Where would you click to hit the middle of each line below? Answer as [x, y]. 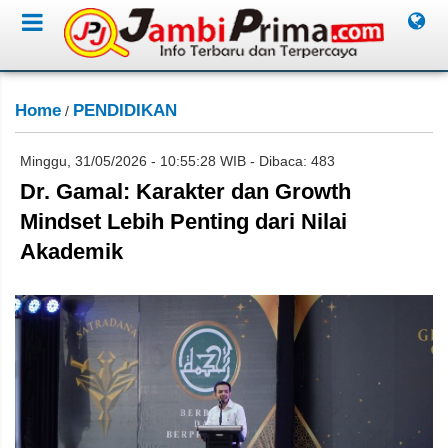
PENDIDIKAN [125, 110]
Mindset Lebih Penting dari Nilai [183, 221]
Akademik [71, 251]
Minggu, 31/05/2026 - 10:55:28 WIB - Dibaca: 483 [177, 161]
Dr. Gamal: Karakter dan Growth [185, 191]
